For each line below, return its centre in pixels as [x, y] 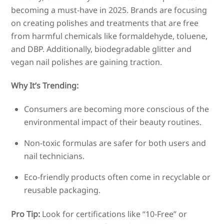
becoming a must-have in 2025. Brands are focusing [109, 10]
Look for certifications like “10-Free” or [114, 214]
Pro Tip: [26, 214]
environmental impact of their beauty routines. [113, 122]
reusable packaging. [62, 190]
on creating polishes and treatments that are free [105, 23]
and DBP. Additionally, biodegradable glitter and [101, 49]
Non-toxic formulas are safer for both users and [115, 143]
